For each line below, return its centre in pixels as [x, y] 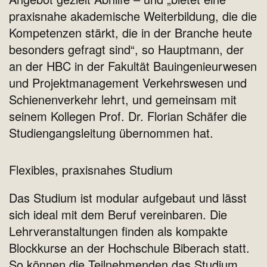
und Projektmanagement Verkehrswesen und [128, 83]
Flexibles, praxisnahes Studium [91, 170]
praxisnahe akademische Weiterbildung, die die [133, 16]
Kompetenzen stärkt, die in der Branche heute [131, 33]
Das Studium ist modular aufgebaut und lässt [128, 198]
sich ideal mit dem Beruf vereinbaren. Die [118, 215]
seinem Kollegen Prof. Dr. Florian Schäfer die [128, 116]
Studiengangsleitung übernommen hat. [111, 133]
